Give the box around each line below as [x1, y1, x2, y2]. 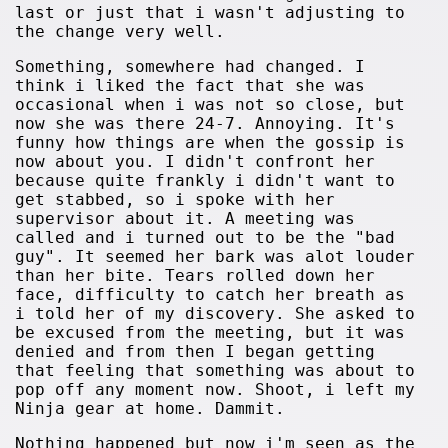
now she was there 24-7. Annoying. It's [15, 114, 396, 133]
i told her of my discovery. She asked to [15, 304, 416, 323]
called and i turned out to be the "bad [15, 228, 396, 247]
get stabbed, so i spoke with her [15, 190, 336, 209]
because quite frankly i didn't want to [15, 171, 396, 190]
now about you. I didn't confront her [15, 152, 376, 171]
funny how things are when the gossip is [15, 133, 406, 152]
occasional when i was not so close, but [15, 95, 406, 114]
